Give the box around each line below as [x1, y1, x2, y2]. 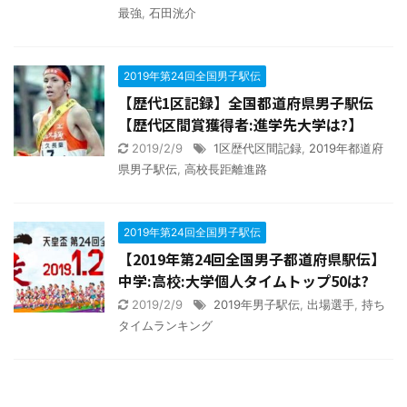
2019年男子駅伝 [213, 296, 300, 312]
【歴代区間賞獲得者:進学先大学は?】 [118, 113, 362, 135]
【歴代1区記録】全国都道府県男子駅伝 [118, 91, 373, 114]
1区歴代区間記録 [213, 140, 302, 155]
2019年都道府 [309, 140, 383, 155]
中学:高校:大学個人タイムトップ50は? [118, 269, 369, 292]
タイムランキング [118, 317, 213, 333]
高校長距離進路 [184, 161, 267, 176]
